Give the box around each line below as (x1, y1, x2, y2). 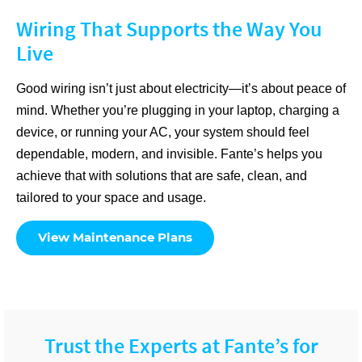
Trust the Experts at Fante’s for (44, 331, 318, 359)
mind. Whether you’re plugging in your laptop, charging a (16, 103, 339, 117)
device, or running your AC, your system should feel (16, 124, 309, 139)
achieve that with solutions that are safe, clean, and (16, 168, 307, 183)
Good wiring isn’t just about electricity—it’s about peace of (16, 81, 346, 95)
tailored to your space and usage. (16, 190, 206, 204)
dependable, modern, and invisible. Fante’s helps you (16, 146, 322, 161)
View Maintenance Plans (38, 229, 192, 245)
